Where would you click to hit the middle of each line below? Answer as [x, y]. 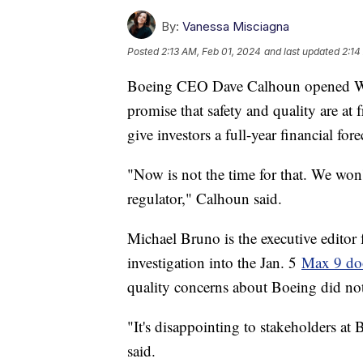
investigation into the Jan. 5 [214, 263]
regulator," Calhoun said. [207, 199]
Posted [144, 52]
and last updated [302, 52]
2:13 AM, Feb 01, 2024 [211, 52]
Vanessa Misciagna [236, 27]
